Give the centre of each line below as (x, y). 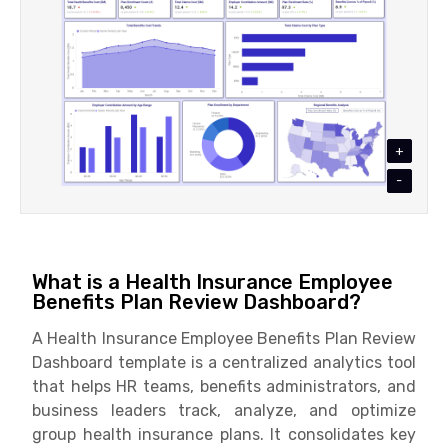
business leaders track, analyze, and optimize (224, 410)
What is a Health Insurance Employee (212, 281)
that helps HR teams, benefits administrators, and (224, 386)
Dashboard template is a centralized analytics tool (224, 362)
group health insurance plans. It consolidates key (224, 434)
